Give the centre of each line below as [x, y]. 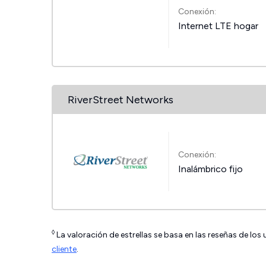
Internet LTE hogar [218, 26]
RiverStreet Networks [121, 100]
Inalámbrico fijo [211, 169]
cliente [64, 249]
